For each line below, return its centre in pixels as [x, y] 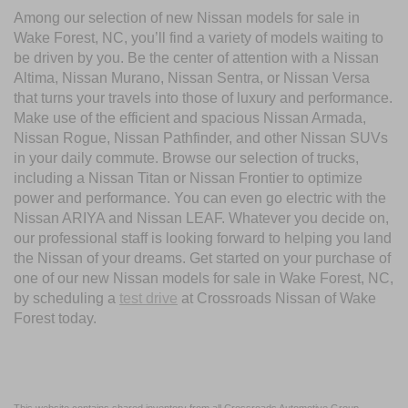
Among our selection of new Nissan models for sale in [187, 18]
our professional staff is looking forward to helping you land [203, 239]
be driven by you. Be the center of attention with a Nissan [196, 58]
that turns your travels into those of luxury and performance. [203, 98]
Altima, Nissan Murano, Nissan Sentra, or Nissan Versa [192, 78]
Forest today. [55, 319]
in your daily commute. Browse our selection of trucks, [186, 158]
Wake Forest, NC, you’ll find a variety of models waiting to [199, 38]
